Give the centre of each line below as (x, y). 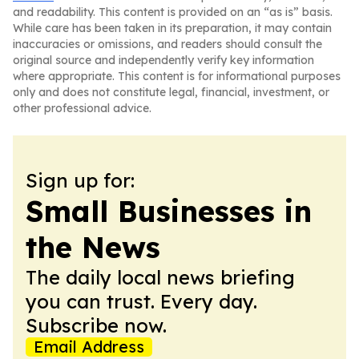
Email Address (89, 347)
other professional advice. (82, 108)
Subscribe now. (96, 325)
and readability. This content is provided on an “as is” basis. (173, 12)
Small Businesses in (169, 211)
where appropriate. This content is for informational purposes (177, 76)
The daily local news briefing (160, 277)
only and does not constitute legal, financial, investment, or (171, 92)
